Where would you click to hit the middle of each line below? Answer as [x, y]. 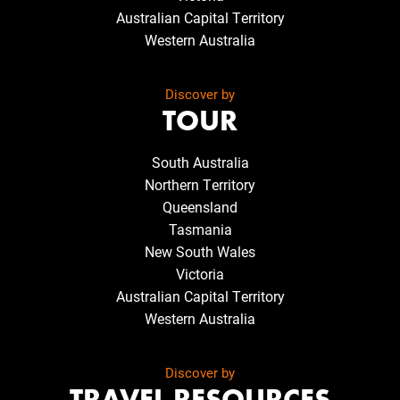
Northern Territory [200, 185]
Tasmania [200, 229]
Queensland [200, 207]
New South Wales [200, 252]
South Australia [200, 162]
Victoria [200, 274]
